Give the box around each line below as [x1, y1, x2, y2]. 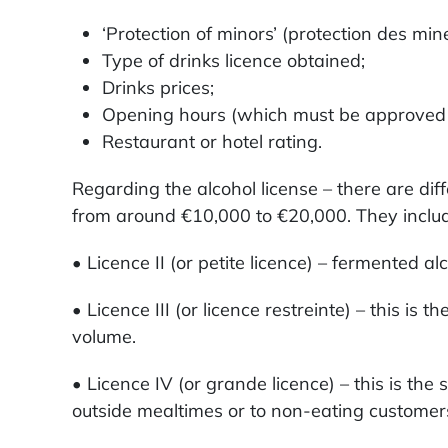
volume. [72, 325, 136, 349]
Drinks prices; [102, 76, 214, 100]
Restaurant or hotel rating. [102, 130, 322, 154]
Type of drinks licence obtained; [102, 49, 365, 73]
